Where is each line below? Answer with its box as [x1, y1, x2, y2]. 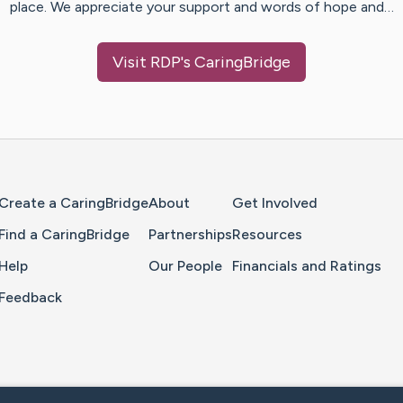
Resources [232, 226, 302, 244]
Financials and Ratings [232, 257, 381, 275]
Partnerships [148, 226, 232, 244]
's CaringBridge [181, 52, 291, 73]
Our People [148, 257, 222, 275]
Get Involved [232, 194, 318, 212]
